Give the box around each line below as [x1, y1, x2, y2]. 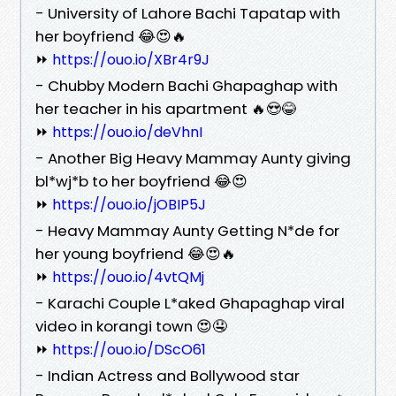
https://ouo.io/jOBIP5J [52, 194, 206, 215]
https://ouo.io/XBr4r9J [52, 49, 209, 70]
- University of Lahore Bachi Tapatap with [35, 2, 340, 24]
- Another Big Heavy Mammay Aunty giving [35, 147, 351, 169]
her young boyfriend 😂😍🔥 [35, 242, 236, 264]
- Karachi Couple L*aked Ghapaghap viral [35, 292, 345, 314]
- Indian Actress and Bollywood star [35, 364, 300, 386]
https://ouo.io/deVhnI [52, 121, 202, 142]
